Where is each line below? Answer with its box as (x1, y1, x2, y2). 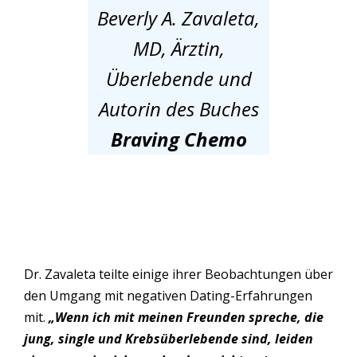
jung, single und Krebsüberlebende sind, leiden (24, 330, 313, 348)
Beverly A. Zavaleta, (97, 5, 260, 32)
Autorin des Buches (98, 96, 259, 123)
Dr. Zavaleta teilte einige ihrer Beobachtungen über (24, 265, 333, 284)
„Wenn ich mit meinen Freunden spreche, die (49, 308, 324, 327)
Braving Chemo (110, 126, 247, 153)
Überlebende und (105, 65, 252, 92)
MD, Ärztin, (132, 35, 225, 62)
